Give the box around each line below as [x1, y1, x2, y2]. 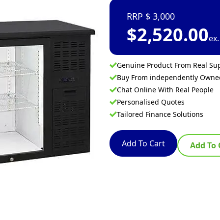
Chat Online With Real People [117, 85, 214, 94]
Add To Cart [122, 138, 165, 149]
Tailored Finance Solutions [117, 110, 203, 119]
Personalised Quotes [117, 97, 185, 107]
